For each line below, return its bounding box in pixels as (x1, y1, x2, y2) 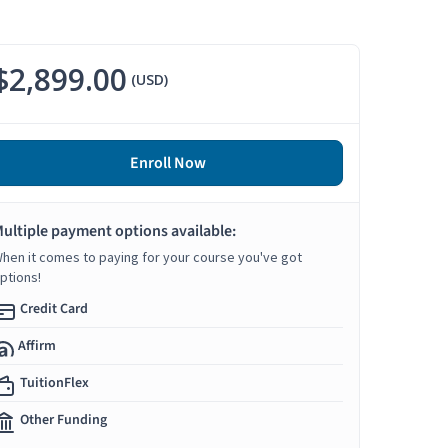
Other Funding (20, 410, 107, 431)
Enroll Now (129, 152, 206, 175)
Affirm (18, 336, 56, 357)
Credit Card (20, 299, 88, 320)
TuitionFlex (20, 373, 89, 394)
